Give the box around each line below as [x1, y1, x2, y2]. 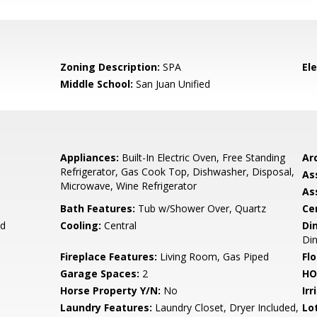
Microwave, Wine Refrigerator [60, 179, 197, 192]
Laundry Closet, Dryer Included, [152, 301, 299, 314]
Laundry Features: [60, 301, 153, 314]
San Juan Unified [133, 77, 211, 91]
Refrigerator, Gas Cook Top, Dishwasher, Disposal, [60, 165, 295, 178]
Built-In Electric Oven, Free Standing [119, 151, 286, 164]
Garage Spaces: [60, 267, 140, 280]
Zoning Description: [60, 60, 161, 74]
